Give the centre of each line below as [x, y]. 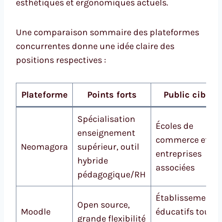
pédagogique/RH [111, 174]
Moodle [36, 211]
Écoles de [174, 126]
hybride [93, 160]
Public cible [188, 94]
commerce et [182, 139]
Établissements [187, 197]
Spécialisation [106, 119]
